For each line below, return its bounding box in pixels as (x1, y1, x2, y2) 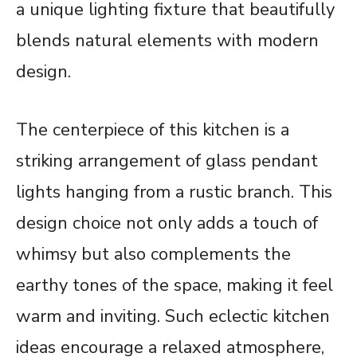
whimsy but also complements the (16, 241, 291, 266)
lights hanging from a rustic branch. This (16, 179, 332, 204)
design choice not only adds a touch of (16, 210, 318, 235)
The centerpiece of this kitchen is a (16, 117, 289, 142)
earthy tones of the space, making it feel (16, 273, 333, 297)
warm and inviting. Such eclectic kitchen (16, 304, 330, 328)
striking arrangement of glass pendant (16, 148, 318, 173)
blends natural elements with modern (16, 28, 319, 53)
